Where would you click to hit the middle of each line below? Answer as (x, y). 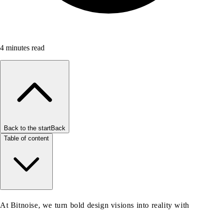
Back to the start (27, 128)
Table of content (26, 138)
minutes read (24, 47)
